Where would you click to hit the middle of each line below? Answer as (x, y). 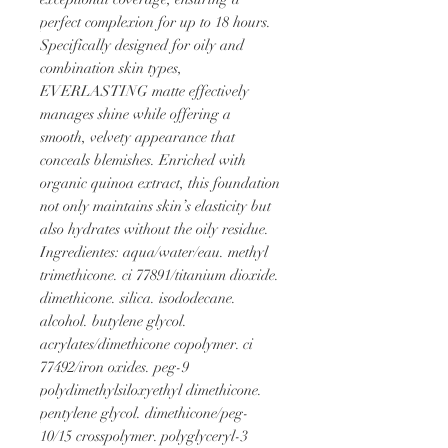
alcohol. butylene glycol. (113, 320)
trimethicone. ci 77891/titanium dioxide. (159, 274)
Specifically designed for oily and (142, 44)
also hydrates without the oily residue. (154, 228)
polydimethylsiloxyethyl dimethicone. (151, 389)
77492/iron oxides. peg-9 (114, 366)
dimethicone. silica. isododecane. (138, 297)
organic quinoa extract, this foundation (160, 182)
